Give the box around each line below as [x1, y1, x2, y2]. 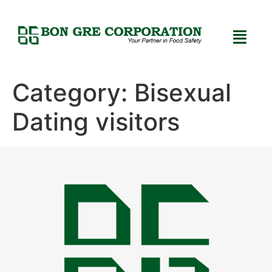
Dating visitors [12, 107, 180, 137]
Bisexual [134, 78, 231, 108]
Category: [12, 78, 134, 108]
